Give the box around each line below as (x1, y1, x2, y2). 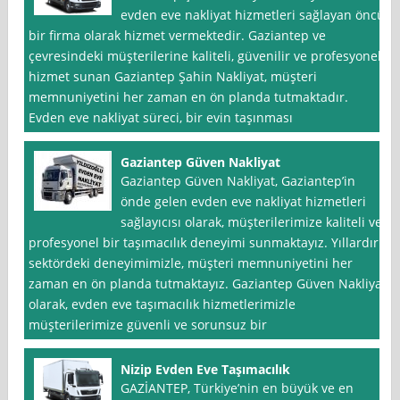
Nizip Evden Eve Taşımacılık (121, 361, 291, 379)
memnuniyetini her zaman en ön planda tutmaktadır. (29, 88, 349, 106)
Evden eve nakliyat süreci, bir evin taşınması (29, 109, 294, 127)
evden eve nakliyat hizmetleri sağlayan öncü (121, 6, 386, 24)
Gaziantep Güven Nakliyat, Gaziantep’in (121, 172, 356, 190)
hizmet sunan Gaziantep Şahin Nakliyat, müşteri (29, 68, 318, 86)
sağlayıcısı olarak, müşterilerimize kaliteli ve (121, 213, 383, 231)
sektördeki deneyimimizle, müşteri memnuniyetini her (29, 254, 354, 272)
